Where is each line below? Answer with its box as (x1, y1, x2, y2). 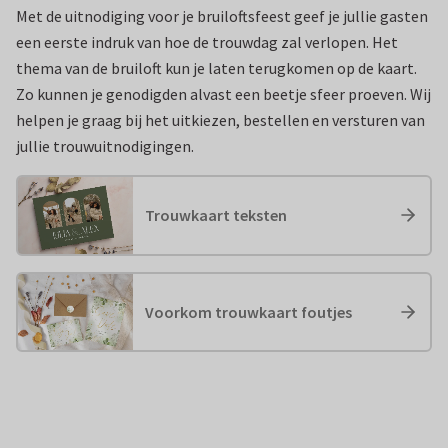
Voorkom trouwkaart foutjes (145, 302, 352, 323)
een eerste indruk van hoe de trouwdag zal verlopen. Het (16, 32, 398, 52)
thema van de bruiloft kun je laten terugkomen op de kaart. (16, 58, 417, 78)
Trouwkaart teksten (145, 205, 287, 226)
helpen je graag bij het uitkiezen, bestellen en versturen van (16, 110, 425, 130)
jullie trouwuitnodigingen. (16, 136, 197, 156)
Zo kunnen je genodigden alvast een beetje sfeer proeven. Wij (16, 84, 431, 104)
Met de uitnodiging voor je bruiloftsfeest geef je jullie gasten (16, 6, 428, 26)
